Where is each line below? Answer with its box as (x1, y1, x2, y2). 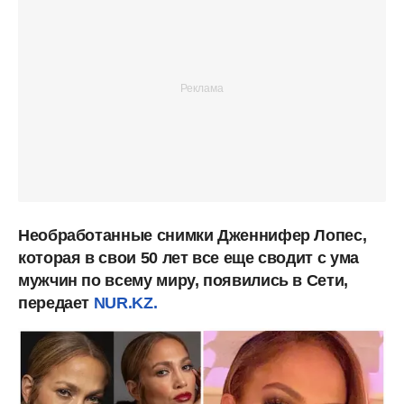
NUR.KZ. (93, 293, 158, 312)
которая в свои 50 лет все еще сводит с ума (18, 248, 359, 267)
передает (18, 293, 94, 312)
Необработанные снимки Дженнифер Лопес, (18, 225, 367, 244)
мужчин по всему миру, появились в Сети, (18, 271, 348, 289)
